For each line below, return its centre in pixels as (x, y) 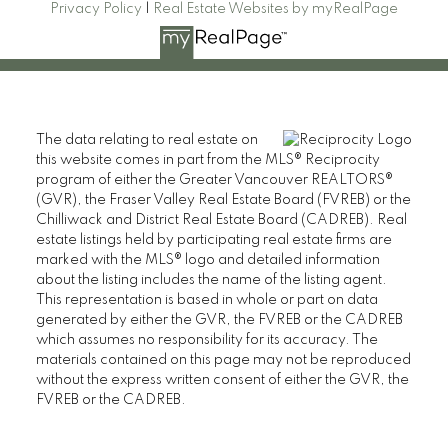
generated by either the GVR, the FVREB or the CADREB (219, 319)
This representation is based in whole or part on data (206, 299)
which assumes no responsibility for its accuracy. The (206, 339)
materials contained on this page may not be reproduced (223, 359)
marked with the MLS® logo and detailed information (207, 259)
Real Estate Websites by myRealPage (275, 9)
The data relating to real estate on (146, 139)
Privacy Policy (96, 9)
